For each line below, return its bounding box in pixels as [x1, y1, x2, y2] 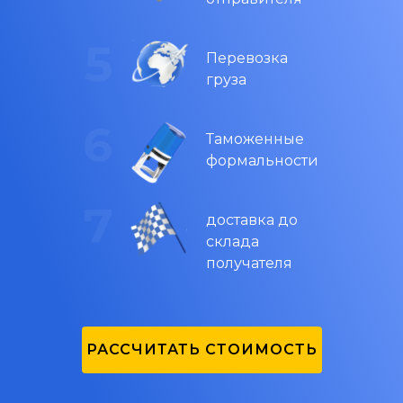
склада [206, 233, 259, 250]
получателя [206, 255, 292, 272]
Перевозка [206, 49, 288, 67]
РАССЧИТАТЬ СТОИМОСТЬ [85, 341, 318, 358]
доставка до [206, 211, 298, 228]
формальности [206, 152, 318, 169]
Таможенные [206, 130, 304, 148]
